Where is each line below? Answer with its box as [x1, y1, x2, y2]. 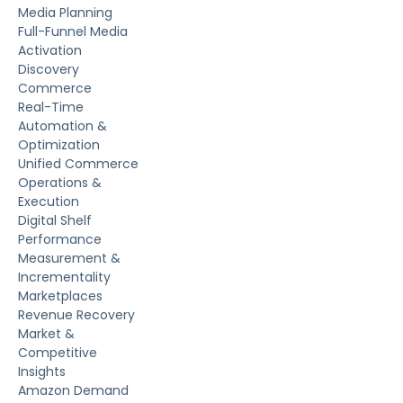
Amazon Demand [18, 381, 129, 400]
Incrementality [18, 268, 111, 287]
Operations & [18, 174, 102, 193]
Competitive [18, 344, 97, 363]
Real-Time [18, 98, 84, 117]
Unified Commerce [18, 155, 139, 174]
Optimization [18, 136, 100, 155]
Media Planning [18, 4, 112, 22]
